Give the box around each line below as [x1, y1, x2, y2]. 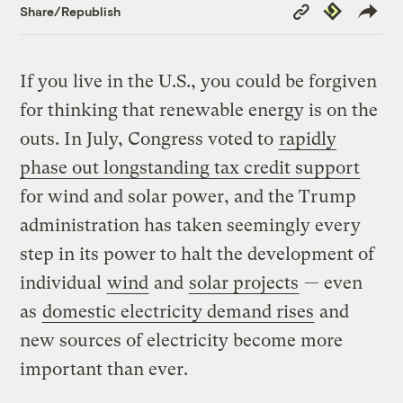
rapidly [279, 129, 337, 150]
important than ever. [20, 359, 193, 381]
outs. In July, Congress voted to [20, 129, 279, 150]
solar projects [189, 273, 300, 294]
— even [300, 273, 363, 294]
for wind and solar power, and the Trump [20, 186, 357, 208]
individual [20, 273, 107, 294]
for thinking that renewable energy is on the [20, 100, 379, 121]
